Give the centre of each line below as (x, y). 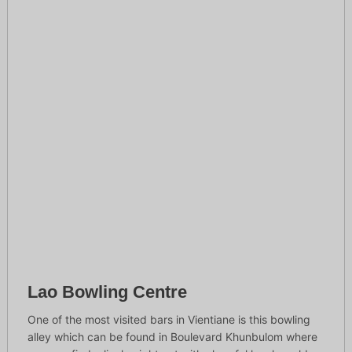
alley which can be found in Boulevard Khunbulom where (172, 337)
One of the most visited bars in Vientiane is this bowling (169, 320)
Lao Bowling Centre (107, 292)
